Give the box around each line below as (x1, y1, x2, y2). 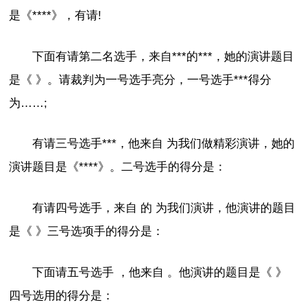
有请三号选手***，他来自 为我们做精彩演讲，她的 (32, 137, 295, 151)
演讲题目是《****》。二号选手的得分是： (9, 160, 227, 174)
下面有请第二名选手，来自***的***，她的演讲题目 (32, 49, 295, 63)
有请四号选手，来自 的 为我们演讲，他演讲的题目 (32, 201, 296, 214)
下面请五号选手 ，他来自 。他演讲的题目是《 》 (32, 265, 288, 279)
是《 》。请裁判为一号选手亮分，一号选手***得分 (9, 73, 272, 86)
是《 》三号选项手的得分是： (9, 224, 164, 238)
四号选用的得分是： (9, 288, 114, 302)
